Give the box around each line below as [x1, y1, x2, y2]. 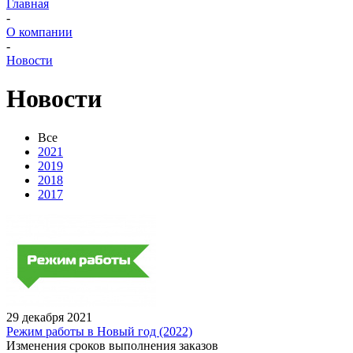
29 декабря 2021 [6, 310, 92, 324]
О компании [6, 25, 72, 39]
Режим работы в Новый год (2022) [6, 324, 192, 338]
